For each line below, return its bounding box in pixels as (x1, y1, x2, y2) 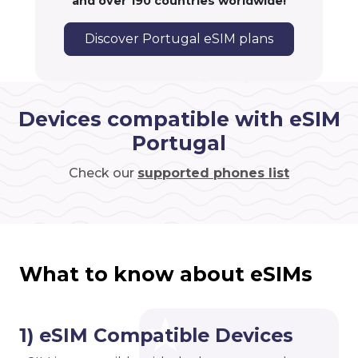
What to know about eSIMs (19, 262, 312, 287)
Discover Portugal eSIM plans (85, 31, 273, 47)
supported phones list (137, 165, 289, 181)
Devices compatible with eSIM (18, 107, 340, 132)
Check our (69, 165, 137, 181)
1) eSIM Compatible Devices (19, 324, 293, 348)
